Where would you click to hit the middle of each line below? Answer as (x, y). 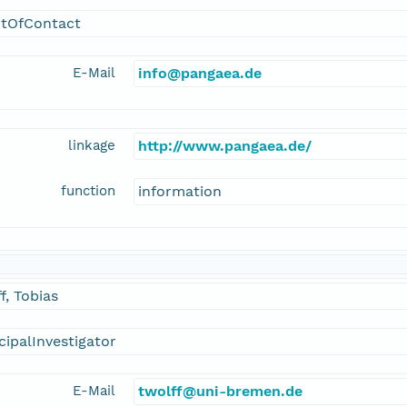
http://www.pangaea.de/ (225, 146)
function (88, 191)
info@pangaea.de (200, 74)
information (180, 192)
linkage (92, 146)
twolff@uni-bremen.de (220, 392)
